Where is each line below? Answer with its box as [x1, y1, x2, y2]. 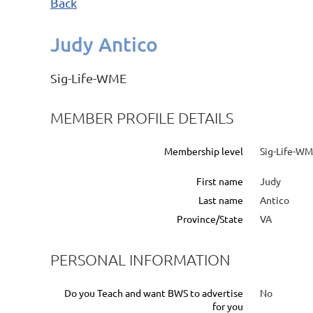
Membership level [164, 144, 243, 157]
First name [196, 174, 243, 187]
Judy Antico [50, 31, 158, 56]
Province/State [177, 212, 243, 225]
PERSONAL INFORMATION [50, 249, 231, 268]
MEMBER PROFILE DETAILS [50, 108, 233, 126]
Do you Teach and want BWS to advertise [64, 286, 243, 299]
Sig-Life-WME [50, 70, 126, 85]
